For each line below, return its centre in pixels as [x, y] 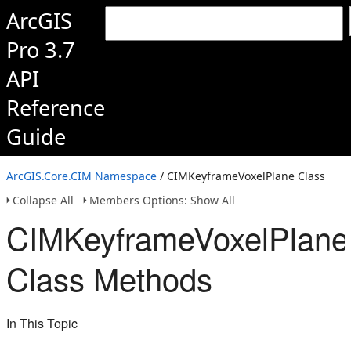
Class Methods [109, 278]
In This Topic [42, 323]
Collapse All [43, 200]
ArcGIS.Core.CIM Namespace [81, 176]
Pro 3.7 [41, 50]
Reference [56, 108]
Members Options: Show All [162, 200]
